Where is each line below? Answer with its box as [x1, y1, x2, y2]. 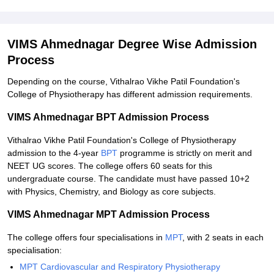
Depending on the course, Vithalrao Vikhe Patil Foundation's [7, 76, 240, 86]
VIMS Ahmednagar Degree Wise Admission [7, 37, 257, 51]
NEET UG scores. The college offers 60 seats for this [7, 161, 212, 171]
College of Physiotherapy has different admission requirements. [7, 89, 253, 99]
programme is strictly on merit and [117, 148, 252, 158]
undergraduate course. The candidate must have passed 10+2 [7, 174, 250, 183]
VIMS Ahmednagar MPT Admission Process [7, 209, 210, 220]
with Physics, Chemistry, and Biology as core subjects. [7, 187, 216, 196]
